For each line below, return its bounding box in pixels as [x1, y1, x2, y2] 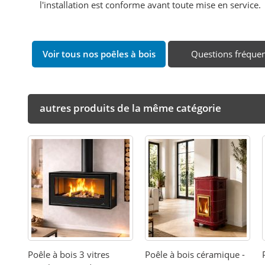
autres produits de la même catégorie [40, 101, 222, 115]
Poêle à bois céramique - [145, 248, 245, 261]
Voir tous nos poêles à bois [42, 48, 156, 60]
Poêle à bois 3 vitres [28, 248, 110, 261]
